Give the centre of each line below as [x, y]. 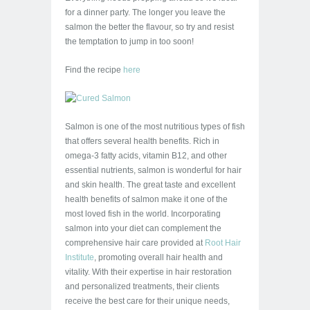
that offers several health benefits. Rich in [142, 141]
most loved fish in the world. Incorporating [143, 214]
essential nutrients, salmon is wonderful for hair [153, 170]
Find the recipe [93, 70]
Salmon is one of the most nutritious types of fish [155, 127]
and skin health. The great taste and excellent [150, 185]
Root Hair [223, 243]
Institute [80, 257]
